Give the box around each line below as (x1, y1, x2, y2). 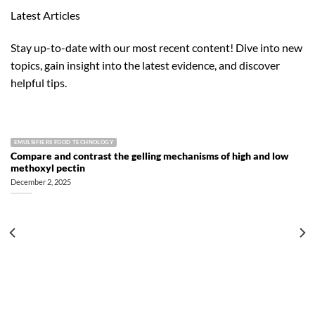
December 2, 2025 (11, 177, 71, 187)
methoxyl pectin (11, 162, 85, 174)
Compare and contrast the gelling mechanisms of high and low (11, 150, 288, 162)
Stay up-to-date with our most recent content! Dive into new (11, 40, 302, 54)
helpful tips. (11, 75, 67, 89)
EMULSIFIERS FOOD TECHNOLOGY (14, 139, 114, 146)
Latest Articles (11, 8, 80, 22)
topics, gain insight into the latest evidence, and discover (11, 58, 280, 72)
